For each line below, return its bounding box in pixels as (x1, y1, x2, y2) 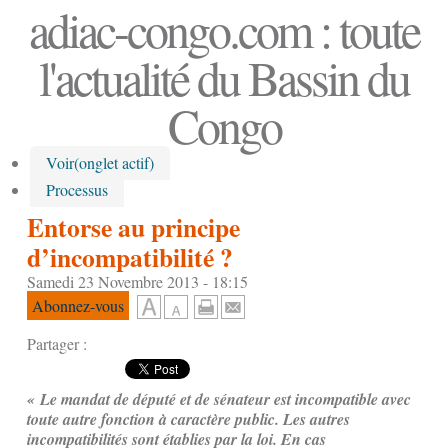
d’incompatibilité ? (27, 237, 233, 276)
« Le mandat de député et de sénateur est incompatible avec (27, 388, 411, 411)
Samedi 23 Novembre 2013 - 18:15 (27, 270, 248, 292)
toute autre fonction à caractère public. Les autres (27, 408, 350, 431)
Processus (46, 179, 108, 201)
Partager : (27, 333, 87, 355)
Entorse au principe (27, 207, 240, 246)
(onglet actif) (74, 152, 154, 174)
